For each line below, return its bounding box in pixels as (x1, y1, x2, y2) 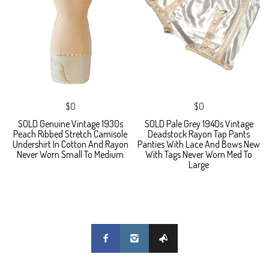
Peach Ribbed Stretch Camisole (13, 127, 127, 140)
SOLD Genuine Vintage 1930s (17, 117, 123, 130)
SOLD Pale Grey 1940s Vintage (144, 117, 253, 130)
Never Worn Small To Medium (17, 148, 124, 160)
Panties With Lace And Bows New (138, 138, 260, 150)
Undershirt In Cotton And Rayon (12, 138, 128, 150)
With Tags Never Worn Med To (145, 148, 252, 160)
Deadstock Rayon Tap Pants (148, 127, 250, 140)
